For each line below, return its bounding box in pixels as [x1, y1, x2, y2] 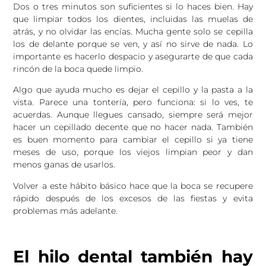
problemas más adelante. [13, 205, 118, 216]
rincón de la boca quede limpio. [13, 64, 144, 74]
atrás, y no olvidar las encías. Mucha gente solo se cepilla [13, 26, 253, 37]
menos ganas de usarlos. [13, 159, 116, 170]
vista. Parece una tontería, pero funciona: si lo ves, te [13, 97, 253, 108]
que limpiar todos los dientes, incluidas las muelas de [13, 14, 253, 24]
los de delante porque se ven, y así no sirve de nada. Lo [13, 39, 253, 49]
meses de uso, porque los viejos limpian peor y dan [13, 147, 253, 158]
